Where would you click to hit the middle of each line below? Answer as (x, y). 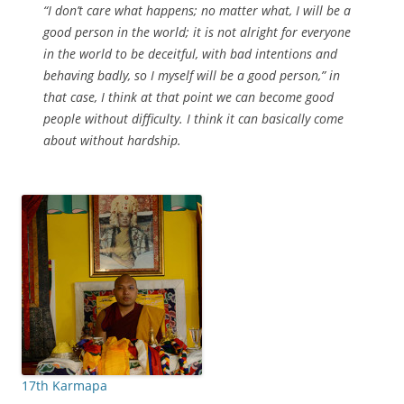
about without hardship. (112, 140)
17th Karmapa (64, 386)
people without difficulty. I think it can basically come (193, 119)
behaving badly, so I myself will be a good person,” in (192, 75)
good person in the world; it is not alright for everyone (197, 32)
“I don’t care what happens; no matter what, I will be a (197, 10)
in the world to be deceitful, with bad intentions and (190, 54)
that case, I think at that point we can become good (188, 97)
